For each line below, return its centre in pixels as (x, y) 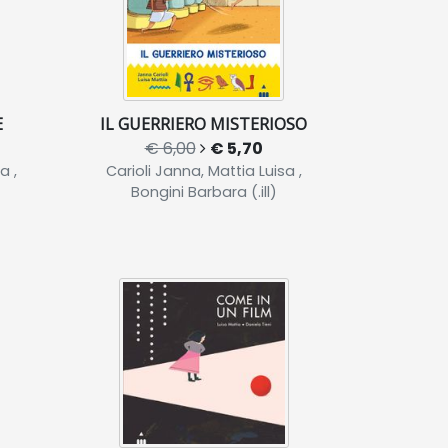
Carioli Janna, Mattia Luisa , (203, 171)
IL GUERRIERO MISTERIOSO (203, 124)
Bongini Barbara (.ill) (203, 192)
